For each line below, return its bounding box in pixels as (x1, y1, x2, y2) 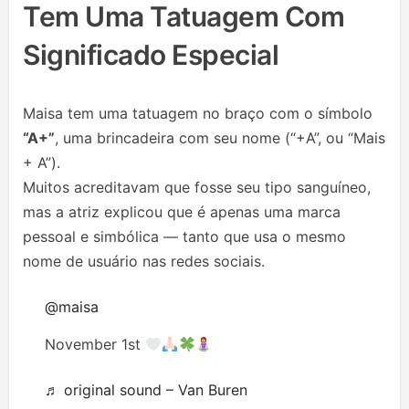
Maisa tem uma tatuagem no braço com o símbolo (23, 104, 372, 123)
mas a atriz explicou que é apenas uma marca (23, 203, 341, 222)
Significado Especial (23, 38, 278, 72)
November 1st (45, 335, 145, 354)
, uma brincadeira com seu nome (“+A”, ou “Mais (55, 129, 385, 148)
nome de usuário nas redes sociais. (23, 252, 265, 271)
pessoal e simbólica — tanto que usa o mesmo (23, 227, 346, 246)
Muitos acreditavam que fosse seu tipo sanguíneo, (23, 178, 371, 197)
